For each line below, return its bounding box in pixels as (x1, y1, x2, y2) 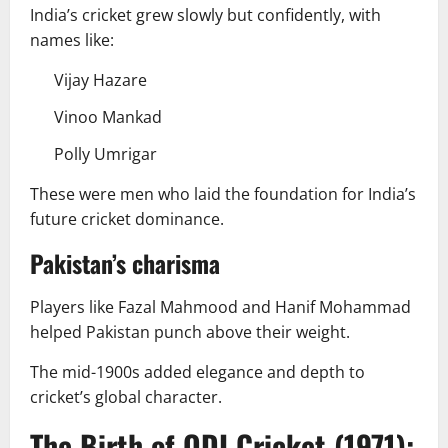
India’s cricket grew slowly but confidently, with (30, 3, 381, 26)
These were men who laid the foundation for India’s (30, 182, 416, 205)
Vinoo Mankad (54, 105, 162, 128)
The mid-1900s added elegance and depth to (30, 360, 365, 383)
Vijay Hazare (54, 68, 147, 91)
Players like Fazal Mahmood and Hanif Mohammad (30, 295, 411, 318)
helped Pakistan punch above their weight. (30, 320, 350, 343)
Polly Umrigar (54, 142, 157, 165)
